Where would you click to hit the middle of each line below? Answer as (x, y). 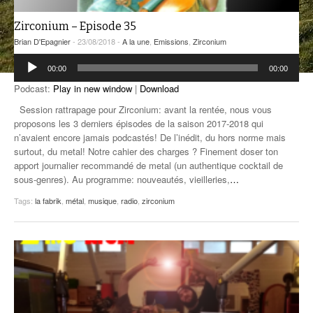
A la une (136, 42)
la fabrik (48, 201)
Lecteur (28, 60)
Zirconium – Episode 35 (75, 27)
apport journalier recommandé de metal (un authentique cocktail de (148, 166)
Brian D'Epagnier (42, 42)
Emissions (171, 42)
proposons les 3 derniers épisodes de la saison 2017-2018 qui (139, 124)
